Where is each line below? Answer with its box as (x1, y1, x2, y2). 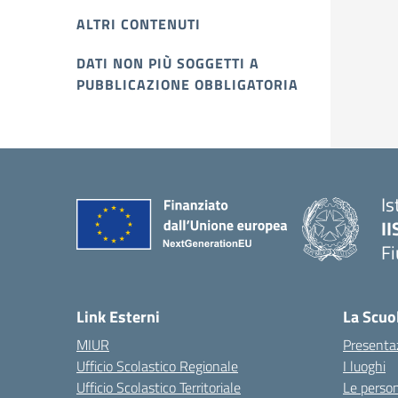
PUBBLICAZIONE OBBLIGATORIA (76, 74, 298, 95)
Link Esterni (76, 305, 160, 329)
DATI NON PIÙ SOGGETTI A (76, 52, 259, 74)
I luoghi (343, 355, 386, 377)
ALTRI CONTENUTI (76, 13, 201, 35)
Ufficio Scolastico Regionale (76, 355, 238, 377)
